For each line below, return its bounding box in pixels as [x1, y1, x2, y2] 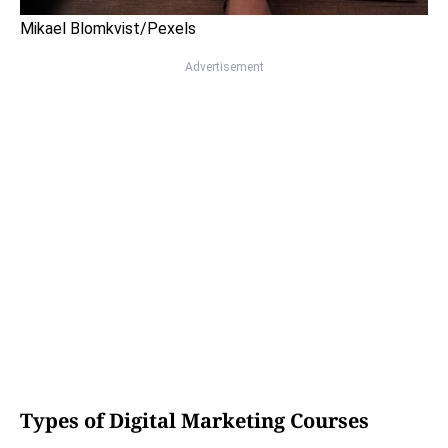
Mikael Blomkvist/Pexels [20, 19, 196, 39]
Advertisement [184, 60, 264, 75]
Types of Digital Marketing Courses [20, 407, 369, 435]
